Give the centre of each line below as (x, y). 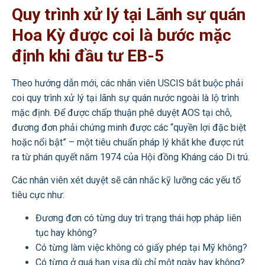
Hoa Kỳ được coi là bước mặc (122, 35)
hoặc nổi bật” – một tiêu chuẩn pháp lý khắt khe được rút (128, 142)
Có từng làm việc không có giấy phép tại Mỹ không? (141, 248)
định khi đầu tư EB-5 (88, 56)
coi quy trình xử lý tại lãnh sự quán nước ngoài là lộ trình (125, 98)
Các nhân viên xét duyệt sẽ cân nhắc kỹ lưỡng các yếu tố (126, 180)
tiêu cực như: (38, 195)
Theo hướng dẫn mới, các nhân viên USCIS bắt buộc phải (127, 83)
